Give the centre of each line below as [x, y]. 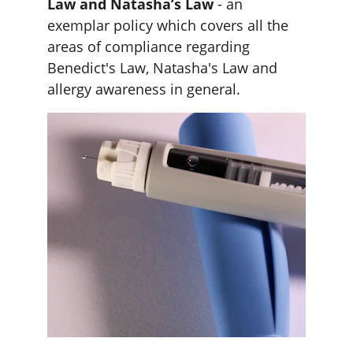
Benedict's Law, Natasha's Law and [164, 68]
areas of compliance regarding [150, 46]
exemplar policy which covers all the [170, 25]
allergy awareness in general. [146, 89]
